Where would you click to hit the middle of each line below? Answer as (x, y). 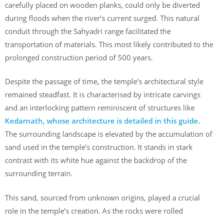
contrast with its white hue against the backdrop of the (96, 160)
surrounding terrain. (40, 173)
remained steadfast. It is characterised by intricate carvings (103, 95)
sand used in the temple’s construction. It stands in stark (99, 147)
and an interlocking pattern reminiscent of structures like (100, 108)
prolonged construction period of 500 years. (79, 57)
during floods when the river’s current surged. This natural (102, 18)
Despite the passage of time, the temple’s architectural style (104, 82)
